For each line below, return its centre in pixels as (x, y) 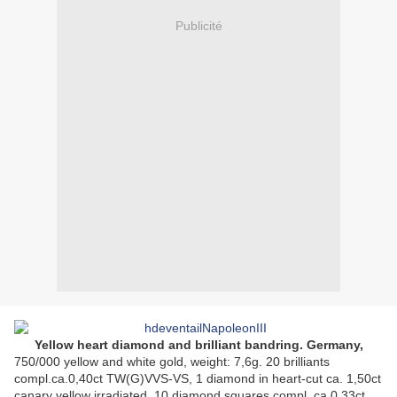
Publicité (198, 25)
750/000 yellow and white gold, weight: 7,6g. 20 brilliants (172, 362)
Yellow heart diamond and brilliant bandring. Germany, (198, 345)
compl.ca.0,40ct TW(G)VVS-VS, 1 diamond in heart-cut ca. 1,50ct (198, 379)
